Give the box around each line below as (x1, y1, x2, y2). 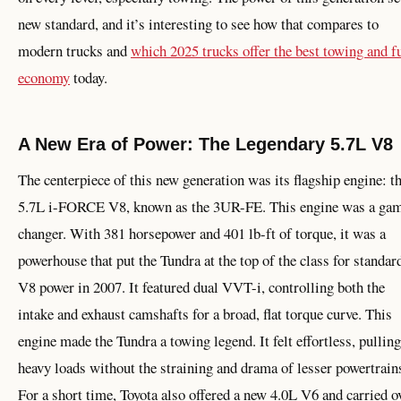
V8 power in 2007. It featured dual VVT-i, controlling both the (18, 277, 385, 298)
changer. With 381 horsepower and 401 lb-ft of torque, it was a (18, 223, 386, 244)
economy (18, 67, 70, 89)
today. (70, 67, 107, 89)
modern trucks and (18, 40, 131, 62)
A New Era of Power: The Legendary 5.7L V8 (18, 133, 393, 154)
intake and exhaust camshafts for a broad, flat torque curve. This (18, 303, 392, 325)
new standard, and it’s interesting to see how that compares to (18, 13, 379, 35)
